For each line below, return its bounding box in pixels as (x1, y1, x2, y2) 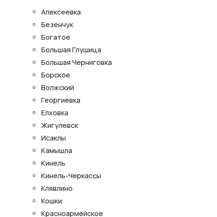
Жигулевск (41, 121, 78, 130)
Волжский (41, 83, 74, 93)
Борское (41, 70, 70, 80)
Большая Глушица (41, 45, 101, 55)
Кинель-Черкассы (41, 171, 101, 181)
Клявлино (41, 184, 73, 193)
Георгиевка (41, 95, 80, 105)
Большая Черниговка (41, 58, 112, 67)
